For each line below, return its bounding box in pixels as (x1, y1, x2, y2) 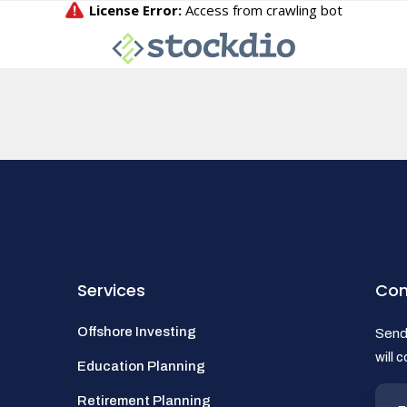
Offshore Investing (76, 324, 196, 339)
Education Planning (76, 359, 205, 373)
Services (76, 279, 145, 302)
